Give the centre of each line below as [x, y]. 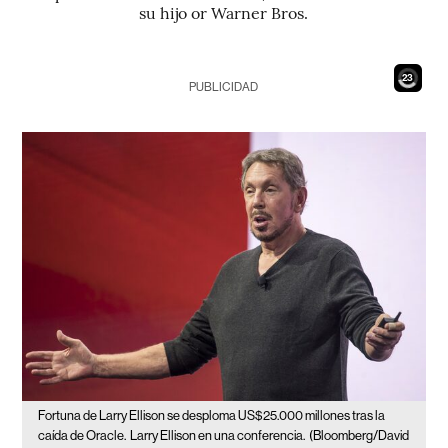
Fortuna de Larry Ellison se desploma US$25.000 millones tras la [212, 415]
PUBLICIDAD [224, 87]
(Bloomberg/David [359, 435]
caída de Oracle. [82, 435]
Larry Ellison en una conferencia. [218, 435]
